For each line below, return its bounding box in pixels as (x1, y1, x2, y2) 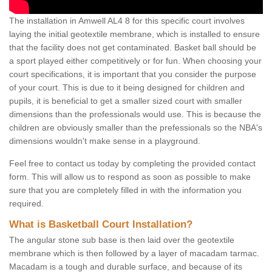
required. (9, 199, 44, 209)
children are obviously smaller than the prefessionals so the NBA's (9, 123, 262, 133)
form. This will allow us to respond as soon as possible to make (9, 172, 251, 182)
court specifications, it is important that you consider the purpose (9, 69, 256, 80)
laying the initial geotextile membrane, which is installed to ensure (9, 29, 260, 39)
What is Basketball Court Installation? (9, 219, 192, 231)
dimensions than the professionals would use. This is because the (9, 109, 261, 120)
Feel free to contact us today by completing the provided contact (9, 158, 256, 169)
